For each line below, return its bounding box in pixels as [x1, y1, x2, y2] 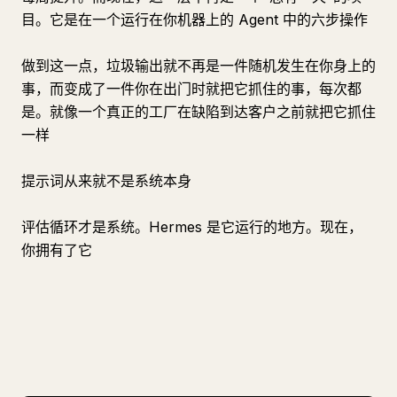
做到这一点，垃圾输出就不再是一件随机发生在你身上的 [21, 57, 376, 74]
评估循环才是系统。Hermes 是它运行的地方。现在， [21, 218, 362, 236]
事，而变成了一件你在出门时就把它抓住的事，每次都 [21, 80, 362, 97]
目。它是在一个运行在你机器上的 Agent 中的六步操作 [21, 11, 368, 28]
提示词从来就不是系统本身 [21, 172, 191, 190]
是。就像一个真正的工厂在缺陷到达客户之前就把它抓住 [21, 103, 376, 121]
